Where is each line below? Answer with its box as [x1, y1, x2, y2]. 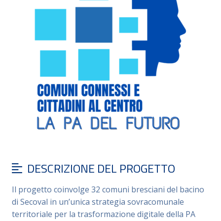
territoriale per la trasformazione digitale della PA [12, 208, 195, 220]
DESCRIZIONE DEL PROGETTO [27, 159, 175, 178]
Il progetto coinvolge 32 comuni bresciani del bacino [12, 184, 204, 195]
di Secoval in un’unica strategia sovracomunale [12, 196, 184, 207]
